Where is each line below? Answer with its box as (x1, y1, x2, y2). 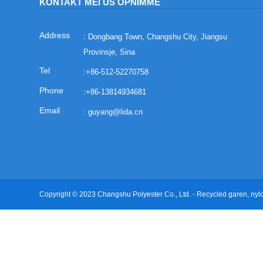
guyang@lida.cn (88, 107, 143, 116)
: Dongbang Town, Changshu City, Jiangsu (83, 32, 228, 41)
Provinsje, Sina (83, 47, 136, 56)
